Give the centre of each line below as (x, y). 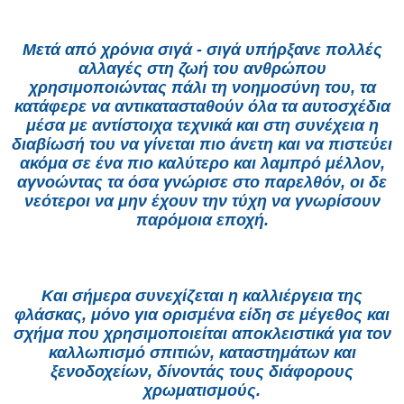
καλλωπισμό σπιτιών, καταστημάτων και (202, 353)
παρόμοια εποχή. (202, 220)
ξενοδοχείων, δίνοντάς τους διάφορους (202, 372)
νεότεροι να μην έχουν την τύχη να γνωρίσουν (202, 202)
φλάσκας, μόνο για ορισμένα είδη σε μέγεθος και (202, 315)
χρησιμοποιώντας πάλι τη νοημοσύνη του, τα (202, 88)
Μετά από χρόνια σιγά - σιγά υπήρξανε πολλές (202, 50)
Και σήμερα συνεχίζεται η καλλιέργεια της (202, 296)
